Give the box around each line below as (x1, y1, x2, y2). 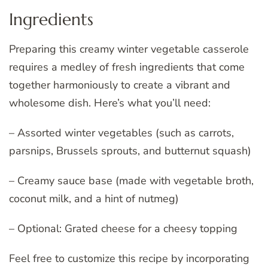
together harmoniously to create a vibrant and (9, 78, 230, 93)
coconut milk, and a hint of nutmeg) (9, 191, 179, 206)
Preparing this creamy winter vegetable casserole (9, 42, 249, 57)
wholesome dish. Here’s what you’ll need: (9, 96, 211, 111)
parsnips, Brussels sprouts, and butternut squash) (9, 144, 251, 159)
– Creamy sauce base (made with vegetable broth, (9, 173, 254, 188)
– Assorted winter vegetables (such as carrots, (9, 126, 234, 141)
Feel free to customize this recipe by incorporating (9, 251, 249, 266)
